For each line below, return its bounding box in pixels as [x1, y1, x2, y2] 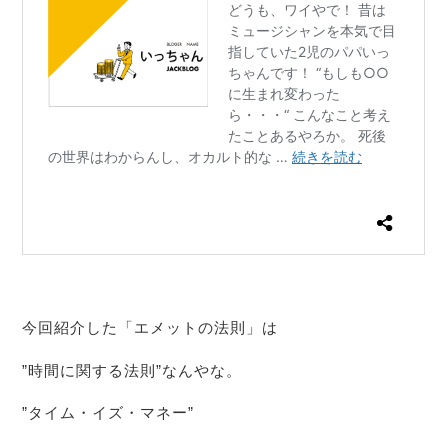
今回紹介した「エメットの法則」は [22, 318, 279, 336]
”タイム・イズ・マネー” [22, 404, 195, 422]
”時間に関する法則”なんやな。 [22, 361, 243, 379]
